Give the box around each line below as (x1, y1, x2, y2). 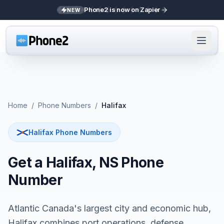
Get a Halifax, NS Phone (8, 154, 163, 171)
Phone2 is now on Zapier (84, 5, 160, 13)
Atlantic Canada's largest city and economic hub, (8, 203, 211, 213)
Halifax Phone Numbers (28, 128, 112, 136)
